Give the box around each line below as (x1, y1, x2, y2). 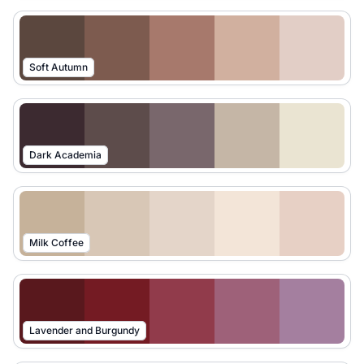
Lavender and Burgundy (29, 324, 140, 336)
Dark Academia (29, 149, 102, 161)
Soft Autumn (29, 61, 88, 73)
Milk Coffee (29, 236, 84, 249)
